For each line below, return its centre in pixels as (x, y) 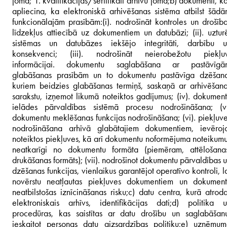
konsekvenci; (41, 53)
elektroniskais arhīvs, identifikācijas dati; (92, 202)
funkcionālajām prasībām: (58, 22)
